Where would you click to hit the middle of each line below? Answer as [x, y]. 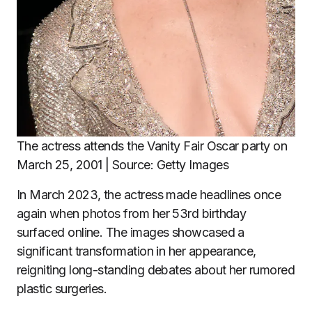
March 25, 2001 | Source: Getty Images [123, 165]
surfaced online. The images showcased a [131, 233]
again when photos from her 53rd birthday [132, 214]
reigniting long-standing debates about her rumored [156, 270]
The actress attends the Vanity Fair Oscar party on [152, 146]
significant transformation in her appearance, [136, 251]
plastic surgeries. [62, 289]
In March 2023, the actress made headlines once [149, 195]
